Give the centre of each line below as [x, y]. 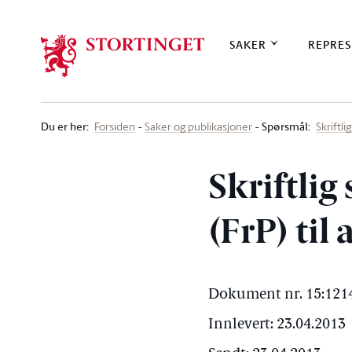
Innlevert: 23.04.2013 [277, 325]
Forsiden [115, 126]
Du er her [64, 126]
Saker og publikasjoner [198, 126]
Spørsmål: [286, 126]
